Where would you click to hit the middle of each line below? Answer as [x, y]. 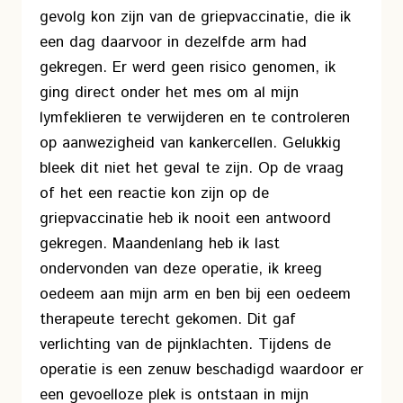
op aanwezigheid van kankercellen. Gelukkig [190, 143]
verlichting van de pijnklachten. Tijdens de [185, 345]
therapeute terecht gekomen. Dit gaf [168, 319]
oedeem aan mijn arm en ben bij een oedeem [195, 294]
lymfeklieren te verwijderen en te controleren [195, 118]
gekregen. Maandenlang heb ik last [160, 244]
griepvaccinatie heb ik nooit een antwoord [185, 219]
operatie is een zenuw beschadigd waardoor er [201, 370]
